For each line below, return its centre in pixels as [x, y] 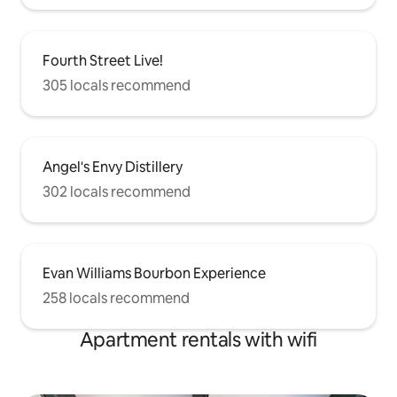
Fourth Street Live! [103, 60]
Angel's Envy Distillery [113, 167]
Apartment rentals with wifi [198, 339]
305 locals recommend [117, 85]
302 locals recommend [117, 191]
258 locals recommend [116, 298]
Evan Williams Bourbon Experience [154, 273]
